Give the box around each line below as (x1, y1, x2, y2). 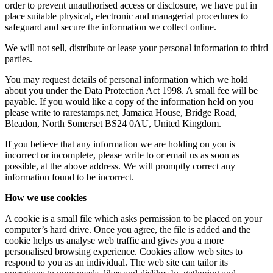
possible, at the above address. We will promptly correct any (5, 161, 235, 172)
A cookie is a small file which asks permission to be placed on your (5, 213, 262, 224)
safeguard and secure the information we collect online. (5, 22, 216, 33)
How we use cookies (5, 193, 87, 204)
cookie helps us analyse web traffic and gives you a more (5, 235, 224, 246)
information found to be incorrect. (5, 172, 134, 183)
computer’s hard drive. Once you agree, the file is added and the (5, 224, 250, 235)
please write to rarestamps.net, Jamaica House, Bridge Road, (5, 107, 237, 118)
